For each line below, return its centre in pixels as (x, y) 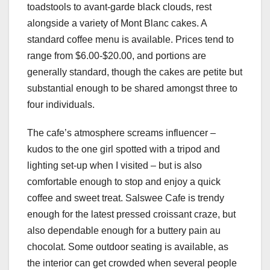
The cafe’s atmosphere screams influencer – (121, 133)
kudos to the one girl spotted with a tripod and (124, 149)
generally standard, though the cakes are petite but (135, 72)
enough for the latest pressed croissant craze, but (131, 214)
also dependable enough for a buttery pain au (124, 230)
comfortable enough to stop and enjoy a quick (124, 181)
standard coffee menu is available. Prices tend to (130, 39)
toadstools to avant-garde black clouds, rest (119, 7)
